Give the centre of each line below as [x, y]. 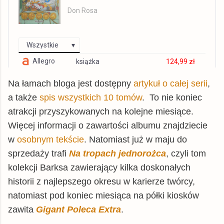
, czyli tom [186, 153]
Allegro [44, 61]
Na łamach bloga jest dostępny [71, 83]
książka [88, 61]
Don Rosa [82, 11]
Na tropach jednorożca [117, 153]
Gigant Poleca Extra [78, 209]
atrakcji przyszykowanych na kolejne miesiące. [101, 111]
